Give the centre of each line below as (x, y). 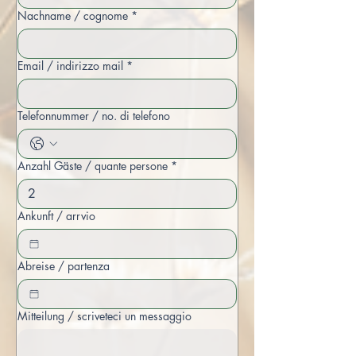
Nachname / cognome (73, 15)
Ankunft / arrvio (56, 216)
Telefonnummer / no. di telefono (94, 116)
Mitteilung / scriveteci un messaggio (104, 316)
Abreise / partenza (64, 266)
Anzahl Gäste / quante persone (93, 166)
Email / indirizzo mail (70, 66)
